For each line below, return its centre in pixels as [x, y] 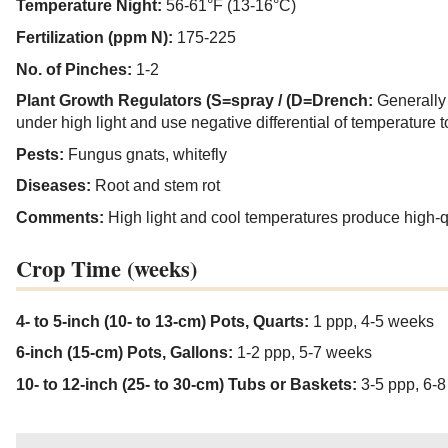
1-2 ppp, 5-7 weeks [304, 353]
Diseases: [55, 186]
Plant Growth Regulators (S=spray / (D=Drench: [196, 101]
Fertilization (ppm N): [96, 38]
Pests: [42, 154]
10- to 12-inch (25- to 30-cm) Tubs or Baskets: [188, 384]
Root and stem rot [157, 186]
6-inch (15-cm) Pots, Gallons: [126, 353]
